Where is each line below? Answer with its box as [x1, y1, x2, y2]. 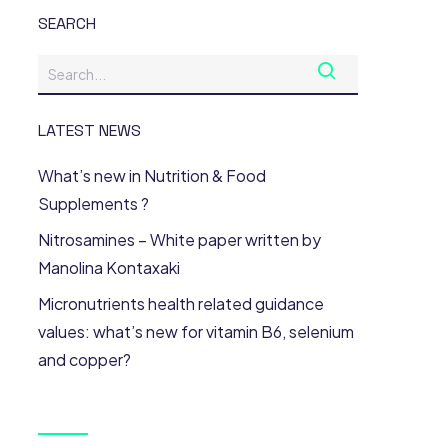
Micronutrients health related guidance [37, 293, 324, 314]
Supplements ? [37, 193, 149, 214]
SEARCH [37, 13, 96, 34]
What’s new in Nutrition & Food [37, 165, 266, 186]
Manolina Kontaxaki [37, 257, 180, 278]
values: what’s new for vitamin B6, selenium [37, 321, 354, 342]
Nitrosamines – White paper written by [37, 229, 321, 250]
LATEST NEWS [37, 120, 141, 141]
